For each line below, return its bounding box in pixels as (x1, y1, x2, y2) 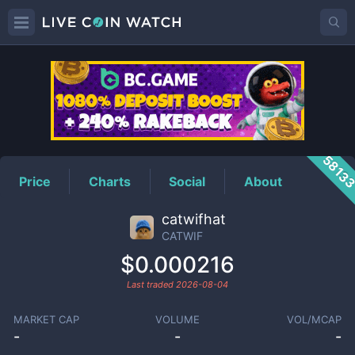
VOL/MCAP (287, 313, 342, 326)
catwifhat (161, 211, 226, 227)
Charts (89, 173, 132, 189)
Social (169, 173, 206, 189)
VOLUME (155, 313, 200, 326)
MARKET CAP (13, 313, 79, 326)
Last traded (127, 279, 176, 290)
